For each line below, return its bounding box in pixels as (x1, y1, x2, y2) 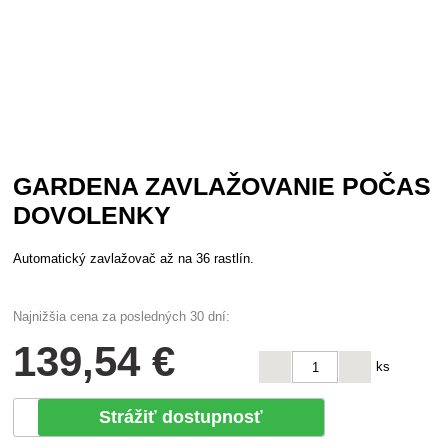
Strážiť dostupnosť (99, 407, 264, 427)
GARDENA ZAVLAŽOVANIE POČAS (13, 172, 432, 200)
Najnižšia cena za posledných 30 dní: (13, 309, 231, 324)
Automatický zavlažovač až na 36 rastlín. (13, 251, 255, 266)
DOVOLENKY (13, 201, 172, 229)
